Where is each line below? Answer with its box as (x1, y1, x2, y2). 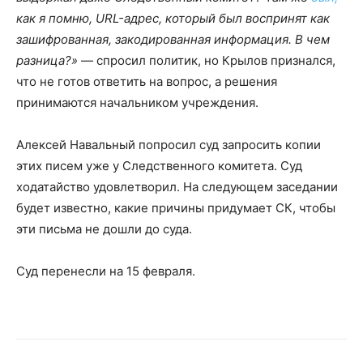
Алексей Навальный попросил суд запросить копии (16, 136, 321, 152)
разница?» (16, 52, 78, 68)
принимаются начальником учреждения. (16, 94, 262, 110)
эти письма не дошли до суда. (16, 220, 195, 237)
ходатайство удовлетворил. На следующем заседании (16, 178, 338, 194)
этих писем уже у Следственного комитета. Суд (16, 157, 302, 173)
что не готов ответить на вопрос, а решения (16, 73, 277, 89)
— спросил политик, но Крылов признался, (78, 52, 335, 68)
